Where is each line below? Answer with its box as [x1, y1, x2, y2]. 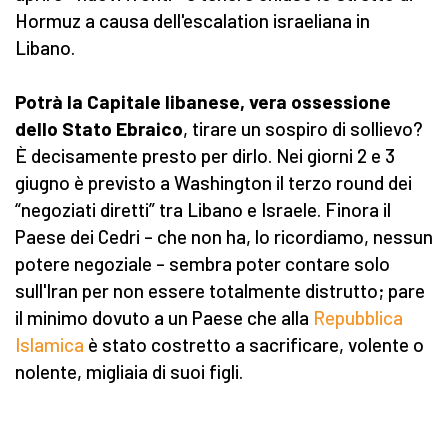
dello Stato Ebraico [15, 117, 183, 141]
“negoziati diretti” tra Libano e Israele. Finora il [15, 198, 391, 222]
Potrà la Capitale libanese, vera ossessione [15, 90, 391, 114]
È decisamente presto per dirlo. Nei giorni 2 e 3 [15, 144, 395, 168]
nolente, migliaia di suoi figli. [15, 360, 243, 384]
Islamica [15, 333, 84, 357]
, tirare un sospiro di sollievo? [183, 117, 423, 141]
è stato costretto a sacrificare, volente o [84, 333, 424, 357]
